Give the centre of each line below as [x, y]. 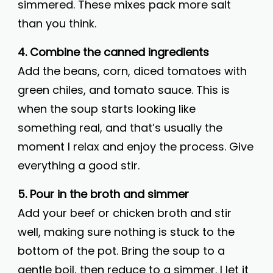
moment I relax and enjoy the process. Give [136, 147]
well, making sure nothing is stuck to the [126, 232]
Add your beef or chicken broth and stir [125, 213]
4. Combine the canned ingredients [113, 52]
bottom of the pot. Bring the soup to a [121, 251]
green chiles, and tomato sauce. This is [124, 90]
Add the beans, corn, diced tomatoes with [132, 71]
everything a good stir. [79, 165]
